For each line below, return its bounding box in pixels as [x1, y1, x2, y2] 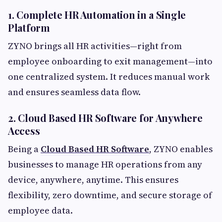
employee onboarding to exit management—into [8, 55, 213, 67]
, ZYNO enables [149, 143, 213, 155]
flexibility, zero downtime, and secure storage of [8, 189, 212, 201]
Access [8, 124, 40, 137]
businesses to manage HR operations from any [8, 158, 202, 170]
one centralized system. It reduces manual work [8, 70, 210, 83]
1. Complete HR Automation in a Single [8, 8, 186, 21]
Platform [8, 21, 50, 34]
